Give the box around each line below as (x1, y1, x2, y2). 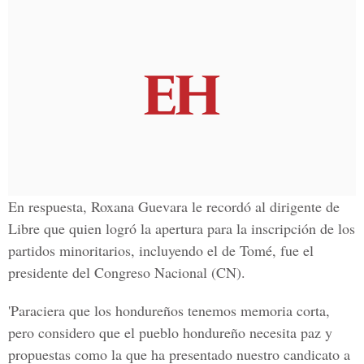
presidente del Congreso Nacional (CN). (8, 262, 245, 282)
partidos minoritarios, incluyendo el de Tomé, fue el (8, 240, 314, 260)
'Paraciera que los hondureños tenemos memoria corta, (8, 301, 330, 320)
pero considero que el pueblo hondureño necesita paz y (8, 323, 332, 342)
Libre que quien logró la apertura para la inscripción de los (8, 219, 355, 238)
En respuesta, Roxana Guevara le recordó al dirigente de (8, 197, 340, 216)
